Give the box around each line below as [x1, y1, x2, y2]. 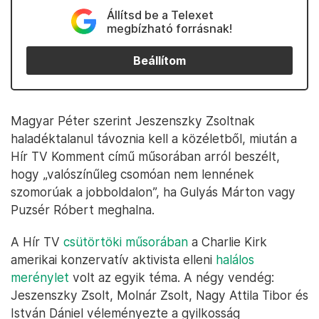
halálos [216, 252, 254, 267]
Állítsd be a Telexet [106, 8, 214, 22]
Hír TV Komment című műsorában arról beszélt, [11, 149, 280, 164]
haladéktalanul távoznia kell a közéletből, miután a [11, 131, 297, 146]
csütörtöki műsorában [63, 234, 188, 249]
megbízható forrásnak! [106, 21, 232, 36]
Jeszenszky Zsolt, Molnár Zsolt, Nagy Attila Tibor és [11, 288, 308, 303]
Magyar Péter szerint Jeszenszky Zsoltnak [11, 113, 255, 128]
